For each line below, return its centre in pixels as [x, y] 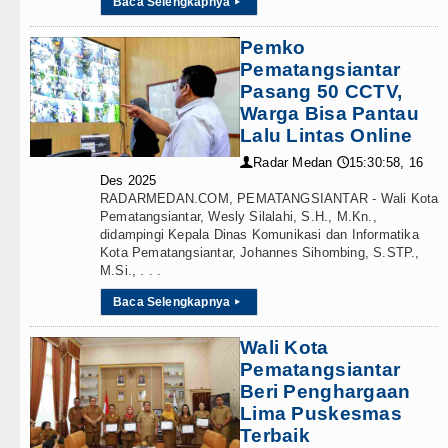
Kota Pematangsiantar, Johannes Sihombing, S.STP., [260, 252]
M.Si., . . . [131, 270]
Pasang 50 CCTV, [321, 91]
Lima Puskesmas [321, 413]
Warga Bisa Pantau [329, 113]
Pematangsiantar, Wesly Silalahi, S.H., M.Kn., [238, 216]
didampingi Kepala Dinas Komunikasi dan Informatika [259, 234]
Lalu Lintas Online [326, 135]
